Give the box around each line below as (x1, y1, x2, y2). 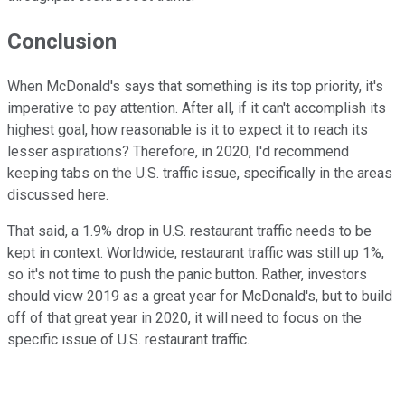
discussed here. (7, 186, 108, 204)
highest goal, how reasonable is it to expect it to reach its (7, 121, 368, 139)
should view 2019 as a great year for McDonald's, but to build (7, 287, 392, 306)
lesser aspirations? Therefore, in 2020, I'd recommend (7, 143, 349, 161)
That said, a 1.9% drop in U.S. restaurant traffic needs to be (7, 222, 372, 240)
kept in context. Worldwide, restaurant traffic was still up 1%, (7, 244, 384, 262)
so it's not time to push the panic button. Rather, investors (7, 266, 367, 284)
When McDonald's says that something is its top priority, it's (7, 78, 383, 96)
